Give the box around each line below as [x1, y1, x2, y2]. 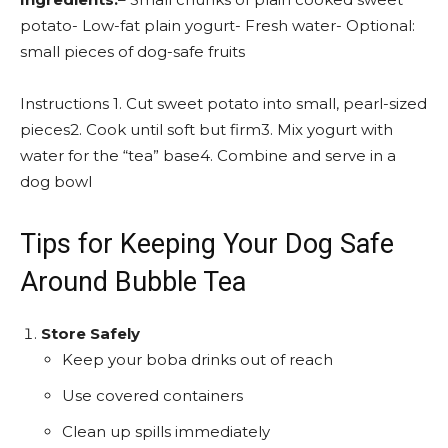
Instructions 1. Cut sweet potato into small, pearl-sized [20, 93, 427, 113]
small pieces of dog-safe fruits [20, 41, 245, 61]
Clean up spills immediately [62, 421, 270, 441]
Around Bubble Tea [20, 265, 246, 298]
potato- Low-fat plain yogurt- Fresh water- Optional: [20, 15, 415, 35]
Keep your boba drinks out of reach [62, 349, 333, 369]
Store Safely [41, 323, 140, 343]
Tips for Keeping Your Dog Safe [20, 227, 394, 260]
